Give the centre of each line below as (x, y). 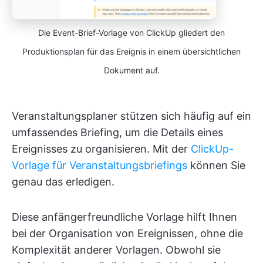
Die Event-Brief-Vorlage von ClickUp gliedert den (131, 32)
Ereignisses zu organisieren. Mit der (101, 149)
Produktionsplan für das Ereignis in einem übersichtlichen (131, 51)
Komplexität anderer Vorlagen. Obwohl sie (116, 249)
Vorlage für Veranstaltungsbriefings (100, 165)
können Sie (216, 165)
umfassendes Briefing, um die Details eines (117, 132)
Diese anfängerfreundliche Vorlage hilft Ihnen (124, 217)
